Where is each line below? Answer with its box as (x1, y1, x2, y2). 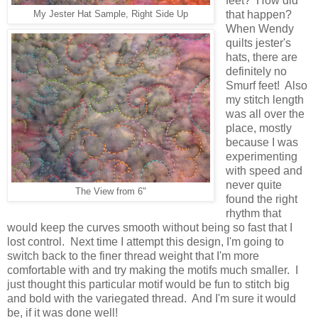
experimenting (225, 150, 297, 163)
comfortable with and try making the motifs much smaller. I (7, 263, 298, 276)
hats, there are (225, 50, 297, 63)
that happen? (225, 8, 295, 21)
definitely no (225, 65, 287, 77)
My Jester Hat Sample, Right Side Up (33, 9, 188, 19)
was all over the (225, 107, 305, 120)
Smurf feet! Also (225, 79, 307, 92)
